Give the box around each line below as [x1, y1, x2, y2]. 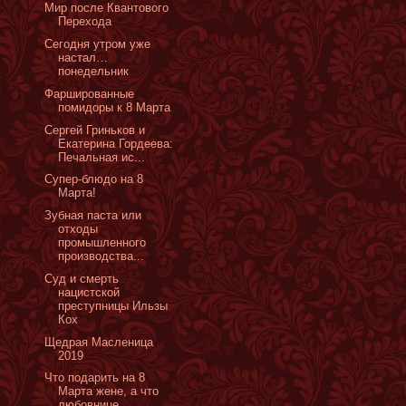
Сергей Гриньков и [44, 122, 146, 137]
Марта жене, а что [58, 384, 159, 399]
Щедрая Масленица [44, 334, 154, 349]
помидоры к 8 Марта [58, 100, 171, 114]
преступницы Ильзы [58, 298, 169, 313]
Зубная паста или [44, 208, 142, 222]
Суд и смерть [44, 271, 120, 285]
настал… [58, 51, 109, 64]
